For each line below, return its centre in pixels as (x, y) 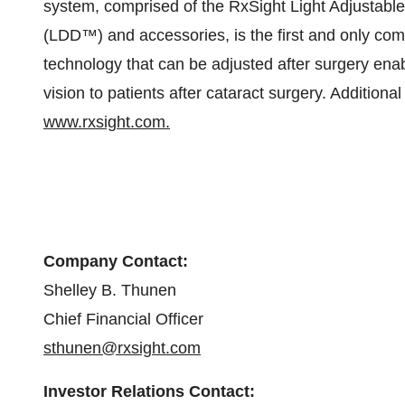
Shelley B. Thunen (110, 290)
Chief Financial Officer (123, 319)
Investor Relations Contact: (149, 391)
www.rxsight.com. (107, 122)
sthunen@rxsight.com (122, 348)
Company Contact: (116, 261)
